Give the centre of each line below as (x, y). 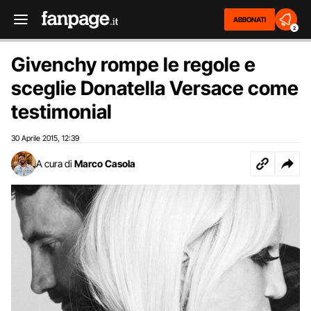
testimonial (61, 112)
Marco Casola (105, 163)
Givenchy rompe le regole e (133, 65)
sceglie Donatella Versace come (155, 88)
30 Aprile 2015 (34, 138)
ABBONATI (250, 19)
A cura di (54, 163)
